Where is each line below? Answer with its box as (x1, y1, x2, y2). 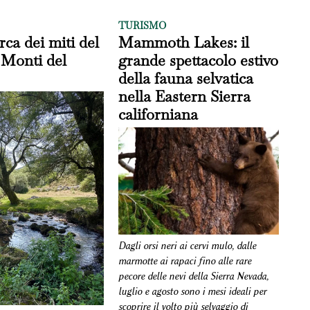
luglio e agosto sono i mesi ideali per (118, 285, 267, 298)
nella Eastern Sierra (118, 86, 251, 106)
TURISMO (118, 19, 167, 32)
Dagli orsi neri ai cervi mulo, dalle (118, 239, 257, 252)
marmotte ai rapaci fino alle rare (118, 255, 252, 267)
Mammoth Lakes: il (118, 32, 250, 52)
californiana (118, 104, 199, 124)
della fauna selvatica (118, 68, 254, 88)
